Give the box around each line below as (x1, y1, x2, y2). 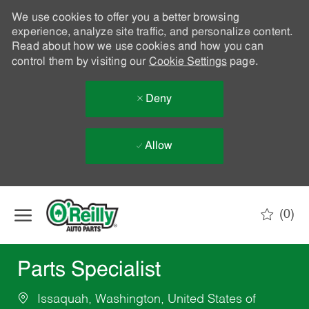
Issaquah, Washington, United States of (33, 293, 256, 306)
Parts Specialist (17, 260, 161, 282)
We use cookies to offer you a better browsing (11, 12, 239, 23)
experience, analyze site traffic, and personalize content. (11, 27, 293, 38)
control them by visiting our (11, 57, 149, 68)
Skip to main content (110, 188, 199, 198)
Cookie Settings (148, 57, 227, 68)
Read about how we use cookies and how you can (11, 41, 263, 52)
